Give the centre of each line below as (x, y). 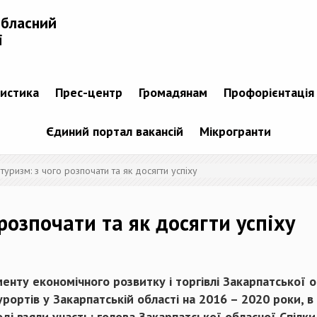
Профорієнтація (269, 93)
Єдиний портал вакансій (115, 132)
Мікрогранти (235, 132)
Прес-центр (88, 93)
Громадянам (173, 93)
